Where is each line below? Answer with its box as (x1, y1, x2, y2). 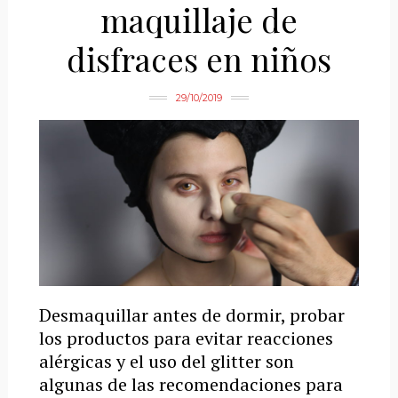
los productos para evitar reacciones (38, 325, 333, 350)
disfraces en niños (66, 36, 331, 80)
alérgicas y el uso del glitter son (38, 348, 294, 373)
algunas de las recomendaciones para (38, 371, 343, 396)
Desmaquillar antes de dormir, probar (38, 302, 345, 327)
